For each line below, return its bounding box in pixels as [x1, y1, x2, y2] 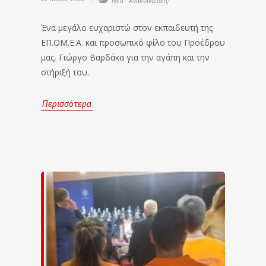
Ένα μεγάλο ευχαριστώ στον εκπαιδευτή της [41, 22, 213, 33]
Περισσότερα [42, 99, 91, 109]
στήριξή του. [41, 66, 89, 78]
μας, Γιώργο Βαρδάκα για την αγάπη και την [41, 52, 210, 63]
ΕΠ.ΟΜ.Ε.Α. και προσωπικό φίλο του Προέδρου [41, 37, 225, 48]
